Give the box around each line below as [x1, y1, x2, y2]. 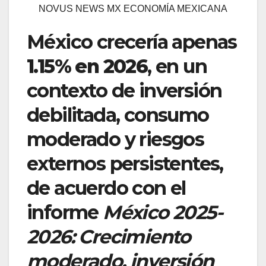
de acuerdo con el [27, 176, 186, 199]
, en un [147, 54, 207, 78]
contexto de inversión [27, 78, 222, 102]
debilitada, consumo [27, 103, 209, 126]
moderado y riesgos [27, 127, 204, 151]
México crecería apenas [27, 30, 237, 53]
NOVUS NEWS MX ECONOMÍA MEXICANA [39, 3, 227, 14]
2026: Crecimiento [27, 224, 191, 248]
